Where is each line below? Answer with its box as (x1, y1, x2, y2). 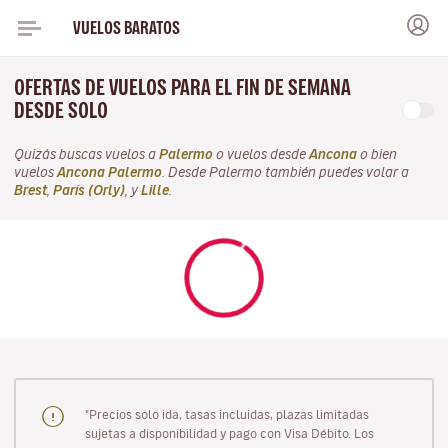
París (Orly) (53, 184, 125, 197)
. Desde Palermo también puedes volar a (162, 166, 409, 179)
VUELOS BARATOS (72, 19, 180, 36)
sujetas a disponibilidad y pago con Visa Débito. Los (84, 426, 374, 439)
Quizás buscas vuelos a (14, 148, 159, 161)
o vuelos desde (213, 148, 309, 161)
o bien (357, 148, 397, 161)
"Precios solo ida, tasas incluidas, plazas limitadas (84, 407, 369, 420)
